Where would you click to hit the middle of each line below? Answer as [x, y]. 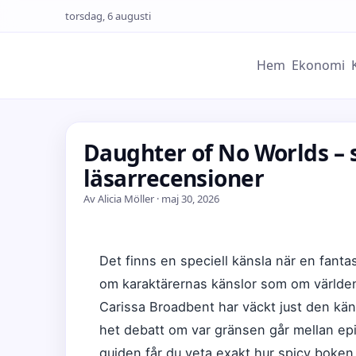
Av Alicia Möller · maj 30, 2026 [151, 199]
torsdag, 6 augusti [108, 16]
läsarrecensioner [174, 178]
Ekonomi [318, 65]
